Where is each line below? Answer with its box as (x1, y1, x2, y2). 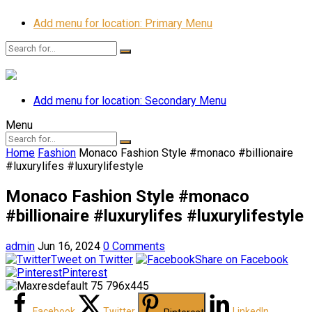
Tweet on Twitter (51, 252, 133, 266)
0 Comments (103, 239, 165, 253)
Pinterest (62, 265, 107, 279)
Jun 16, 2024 (38, 239, 100, 253)
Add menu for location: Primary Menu (33, 17, 212, 30)
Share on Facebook (195, 252, 288, 266)
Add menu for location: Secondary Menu (33, 94, 226, 107)
